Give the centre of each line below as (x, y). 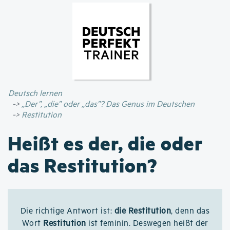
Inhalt (124, 31)
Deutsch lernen (35, 94)
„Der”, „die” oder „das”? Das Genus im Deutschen (108, 104)
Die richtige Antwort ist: (67, 211)
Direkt (124, 7)
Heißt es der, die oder (105, 143)
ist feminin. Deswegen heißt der (147, 224)
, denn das (190, 211)
